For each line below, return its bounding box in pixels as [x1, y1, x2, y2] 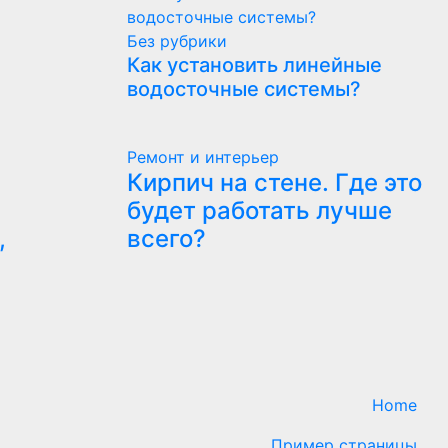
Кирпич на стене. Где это [127, 168, 422, 197]
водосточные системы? [127, 77, 361, 101]
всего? [127, 224, 206, 253]
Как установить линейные [127, 53, 382, 77]
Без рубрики [127, 31, 227, 51]
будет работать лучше [127, 196, 392, 225]
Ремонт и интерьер [127, 147, 279, 167]
